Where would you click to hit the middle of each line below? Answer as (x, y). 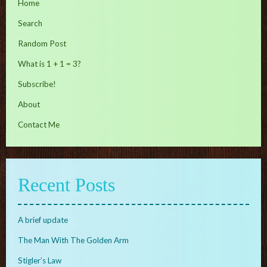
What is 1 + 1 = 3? (49, 63)
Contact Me (39, 124)
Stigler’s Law (40, 260)
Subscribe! (37, 84)
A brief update (43, 220)
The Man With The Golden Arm (73, 240)
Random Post (42, 43)
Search (30, 23)
